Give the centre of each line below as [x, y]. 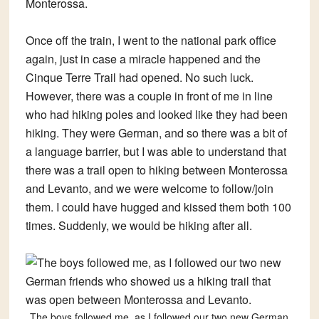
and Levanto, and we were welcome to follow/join [149, 189]
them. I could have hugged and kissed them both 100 [158, 207]
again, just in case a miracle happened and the [143, 59]
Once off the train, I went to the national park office [151, 41]
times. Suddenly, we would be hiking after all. [138, 226]
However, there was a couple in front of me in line [149, 96]
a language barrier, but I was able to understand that [156, 152]
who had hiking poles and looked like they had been [156, 115]
